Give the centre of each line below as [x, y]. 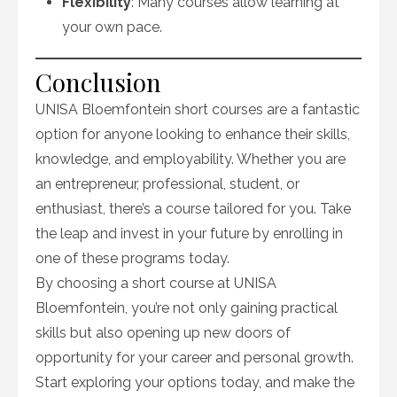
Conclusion [98, 82]
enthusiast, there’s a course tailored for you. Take [193, 209]
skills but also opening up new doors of [163, 333]
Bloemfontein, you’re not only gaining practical [187, 308]
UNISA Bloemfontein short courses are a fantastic [198, 109]
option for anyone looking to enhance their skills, [193, 134]
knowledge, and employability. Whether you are [191, 159]
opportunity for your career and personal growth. [195, 358]
